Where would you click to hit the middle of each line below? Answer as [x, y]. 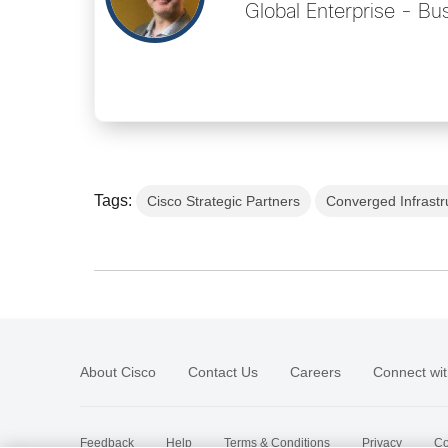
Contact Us [223, 371]
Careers [315, 371]
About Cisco [118, 371]
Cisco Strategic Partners [224, 200]
